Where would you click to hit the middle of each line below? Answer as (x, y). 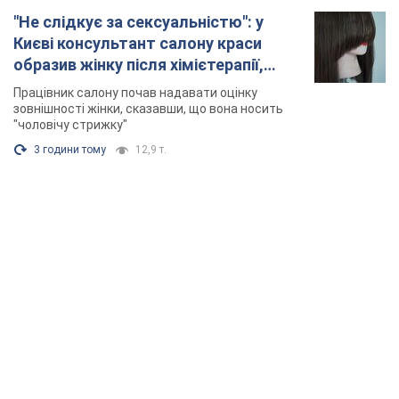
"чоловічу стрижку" (70, 125)
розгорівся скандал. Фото (115, 86)
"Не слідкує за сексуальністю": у (138, 22)
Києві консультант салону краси (138, 44)
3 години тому (70, 150)
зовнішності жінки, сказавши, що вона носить (148, 109)
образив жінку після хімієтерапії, (138, 65)
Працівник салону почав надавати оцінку (135, 93)
